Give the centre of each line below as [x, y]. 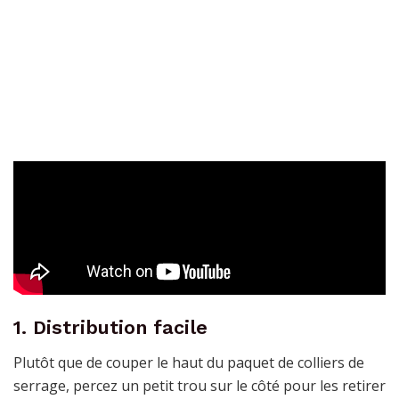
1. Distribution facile [110, 327]
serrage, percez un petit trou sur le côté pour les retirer [199, 385]
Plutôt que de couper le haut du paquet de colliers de [189, 362]
